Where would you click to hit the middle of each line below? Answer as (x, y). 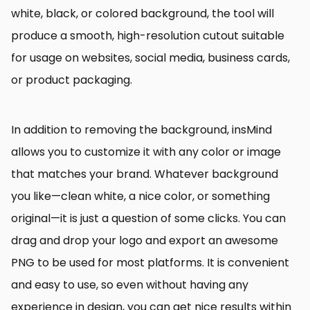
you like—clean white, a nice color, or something (140, 196)
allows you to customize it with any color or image (146, 152)
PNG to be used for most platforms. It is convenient (150, 262)
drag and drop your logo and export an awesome (145, 240)
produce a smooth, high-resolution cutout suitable (148, 35)
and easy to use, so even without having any (130, 284)
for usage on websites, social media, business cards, (151, 57)
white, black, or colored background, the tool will (143, 13)
